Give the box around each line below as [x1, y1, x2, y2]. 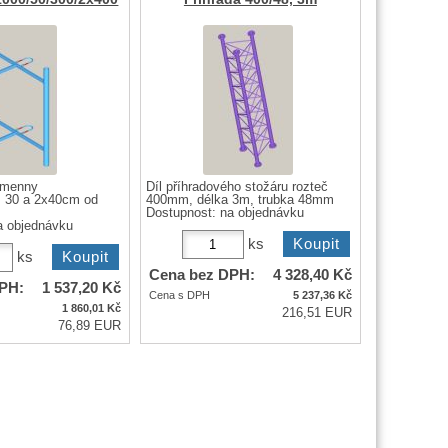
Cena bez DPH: [148, 265, 255, 283]
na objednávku [219, 205, 304, 220]
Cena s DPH [148, 288, 210, 301]
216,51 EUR [281, 305, 352, 320]
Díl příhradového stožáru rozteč [145, 179, 328, 194]
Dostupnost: [145, 205, 220, 220]
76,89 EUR [57, 318, 121, 333]
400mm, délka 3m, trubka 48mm [145, 192, 334, 207]
